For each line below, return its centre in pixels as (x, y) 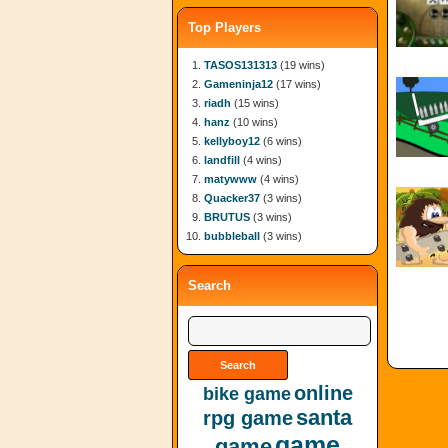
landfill (222, 160)
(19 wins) (301, 65)
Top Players (224, 27)
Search (209, 285)
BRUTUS (227, 217)
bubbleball (232, 236)
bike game (246, 394)
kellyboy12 (232, 141)
